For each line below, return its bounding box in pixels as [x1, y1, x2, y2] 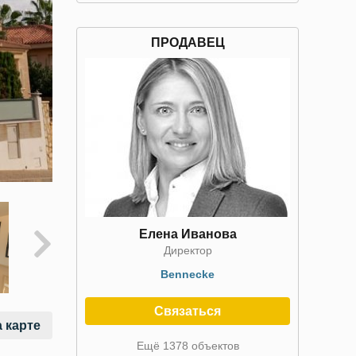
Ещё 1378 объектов [136, 339, 239, 352]
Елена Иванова [138, 227, 237, 241]
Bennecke [161, 268, 215, 281]
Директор [163, 244, 212, 257]
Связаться [154, 304, 221, 318]
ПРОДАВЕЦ [150, 36, 225, 49]
